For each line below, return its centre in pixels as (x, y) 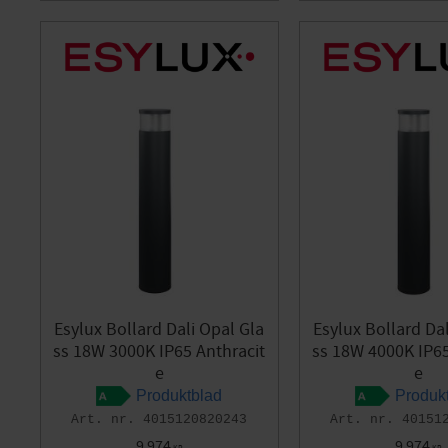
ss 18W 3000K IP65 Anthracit (159, 352)
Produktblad (179, 396)
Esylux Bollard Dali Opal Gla (159, 330)
